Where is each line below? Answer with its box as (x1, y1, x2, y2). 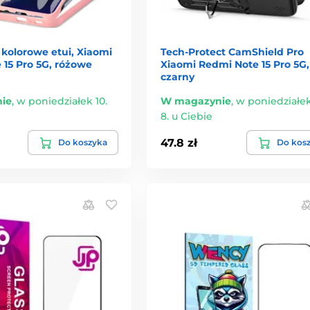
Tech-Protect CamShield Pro (160, 46, 304, 59)
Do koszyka (57, 137, 107, 148)
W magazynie (160, 95, 231, 108)
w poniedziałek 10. (17, 95, 107, 108)
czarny (160, 71, 194, 84)
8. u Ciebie (160, 110, 212, 123)
